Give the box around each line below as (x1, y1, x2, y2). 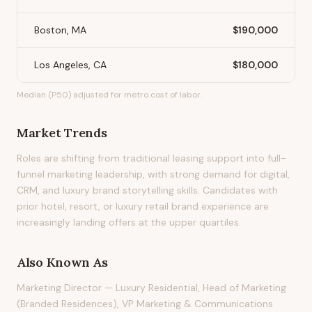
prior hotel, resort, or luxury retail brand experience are (17, 200, 269, 212)
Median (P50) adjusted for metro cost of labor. (17, 89, 202, 100)
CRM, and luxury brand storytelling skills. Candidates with (17, 184, 278, 196)
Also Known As (17, 254, 108, 270)
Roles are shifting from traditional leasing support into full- (17, 152, 286, 164)
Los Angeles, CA (34, 58, 107, 71)
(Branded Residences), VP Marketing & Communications (17, 297, 273, 310)
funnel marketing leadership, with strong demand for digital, (17, 168, 290, 180)
